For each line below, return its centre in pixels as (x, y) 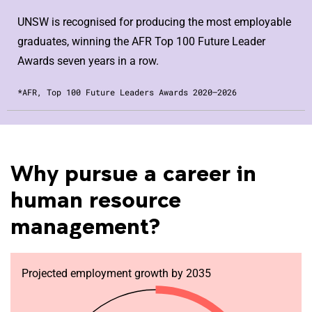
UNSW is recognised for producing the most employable (154, 22)
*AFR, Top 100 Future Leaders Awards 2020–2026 (127, 92)
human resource (96, 199)
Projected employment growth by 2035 (116, 273)
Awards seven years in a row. (88, 61)
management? (85, 225)
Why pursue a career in (133, 172)
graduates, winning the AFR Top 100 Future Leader (141, 41)
